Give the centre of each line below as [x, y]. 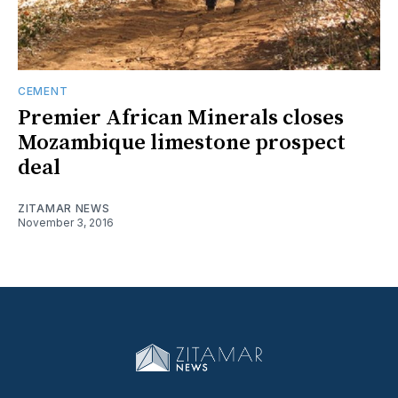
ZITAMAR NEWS [64, 208]
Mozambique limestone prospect [182, 143]
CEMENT [43, 91]
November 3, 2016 [66, 222]
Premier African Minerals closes [181, 118]
